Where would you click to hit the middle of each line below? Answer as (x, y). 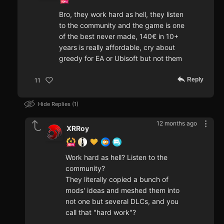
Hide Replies (55, 104)
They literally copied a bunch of (117, 179)
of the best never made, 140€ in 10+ (119, 36)
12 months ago (177, 123)
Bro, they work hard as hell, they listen (121, 14)
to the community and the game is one (122, 25)
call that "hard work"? (101, 212)
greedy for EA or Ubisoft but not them (120, 58)
